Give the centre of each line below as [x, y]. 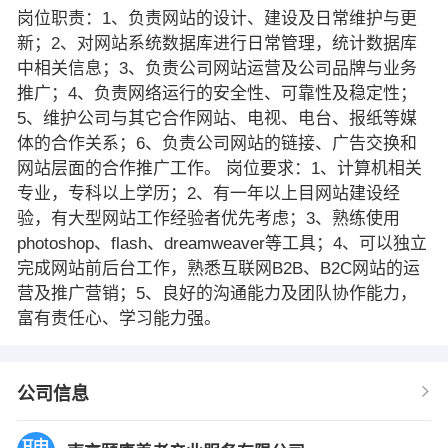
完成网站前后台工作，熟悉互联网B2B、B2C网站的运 [218, 268]
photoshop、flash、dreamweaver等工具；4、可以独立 [221, 243]
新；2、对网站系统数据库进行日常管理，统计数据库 [216, 43]
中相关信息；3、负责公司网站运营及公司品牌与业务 [216, 68]
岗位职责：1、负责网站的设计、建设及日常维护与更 [216, 18]
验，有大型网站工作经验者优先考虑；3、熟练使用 [208, 218]
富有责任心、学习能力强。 [118, 318]
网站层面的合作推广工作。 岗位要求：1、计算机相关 [219, 168]
